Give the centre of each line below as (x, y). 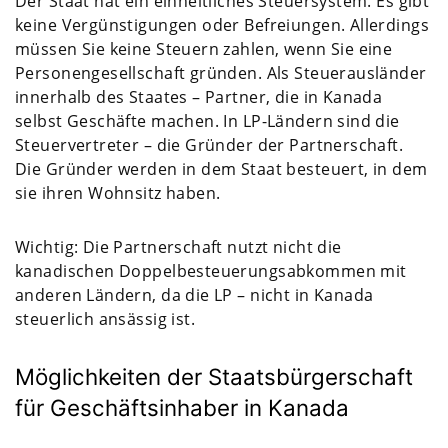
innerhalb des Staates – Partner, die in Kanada (199, 96)
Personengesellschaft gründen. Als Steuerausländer (221, 72)
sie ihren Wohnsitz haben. (118, 192)
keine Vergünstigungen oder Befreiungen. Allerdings (222, 24)
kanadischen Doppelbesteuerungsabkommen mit (211, 270)
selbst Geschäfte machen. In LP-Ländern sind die (207, 120)
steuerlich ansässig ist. (105, 318)
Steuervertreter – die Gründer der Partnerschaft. (209, 144)
